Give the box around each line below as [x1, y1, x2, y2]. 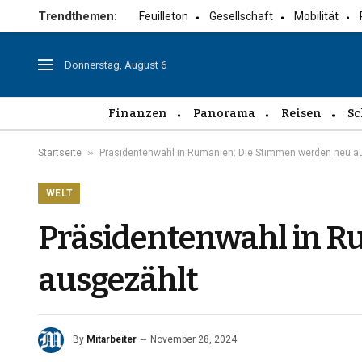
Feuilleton [139, 10, 189, 23]
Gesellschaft [209, 10, 274, 23]
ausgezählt [38, 261, 198, 300]
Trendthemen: [38, 9, 117, 23]
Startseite [38, 147, 82, 158]
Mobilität [294, 10, 339, 23]
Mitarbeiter [86, 334, 137, 346]
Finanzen [108, 106, 167, 120]
